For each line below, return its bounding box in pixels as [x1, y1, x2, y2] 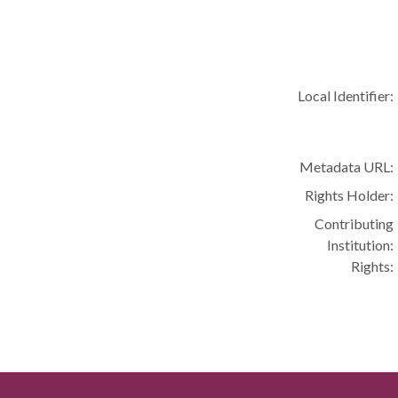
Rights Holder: [305, 187, 394, 203]
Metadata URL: [299, 158, 394, 175]
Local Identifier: [298, 87, 394, 104]
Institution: [327, 236, 394, 253]
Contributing [314, 215, 394, 232]
